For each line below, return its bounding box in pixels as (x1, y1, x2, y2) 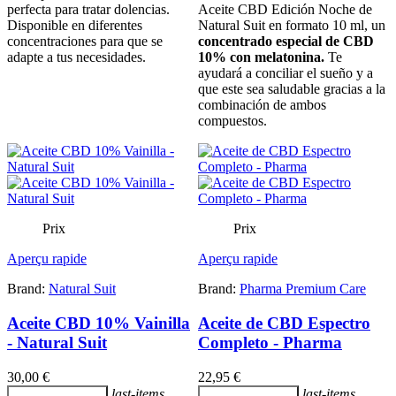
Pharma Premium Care (240, 281, 366, 297)
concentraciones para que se (7, 34, 163, 49)
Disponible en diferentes (7, 18, 142, 34)
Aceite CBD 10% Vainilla (7, 313, 190, 332)
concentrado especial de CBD (198, 34, 374, 49)
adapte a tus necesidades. (7, 49, 146, 65)
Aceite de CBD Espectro (198, 313, 370, 332)
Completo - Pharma (198, 332, 342, 352)
